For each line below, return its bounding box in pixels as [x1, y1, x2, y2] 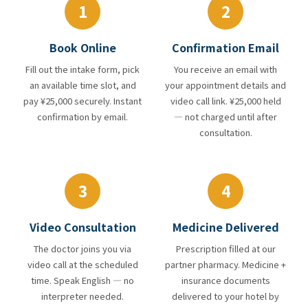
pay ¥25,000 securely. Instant [23, 93, 142, 107]
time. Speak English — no [31, 273, 134, 287]
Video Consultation [29, 218, 136, 235]
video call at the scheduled [27, 257, 138, 271]
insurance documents [181, 273, 270, 287]
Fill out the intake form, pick [25, 62, 140, 76]
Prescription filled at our [175, 241, 276, 255]
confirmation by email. [37, 109, 128, 123]
